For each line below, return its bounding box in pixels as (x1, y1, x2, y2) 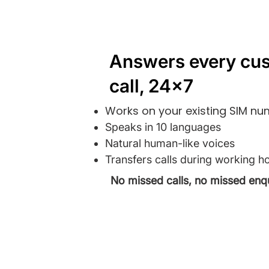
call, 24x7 (109, 75, 193, 97)
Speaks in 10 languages (105, 121, 221, 133)
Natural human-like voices (105, 137, 235, 150)
